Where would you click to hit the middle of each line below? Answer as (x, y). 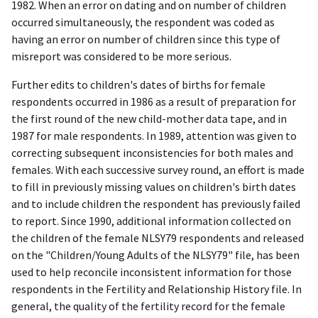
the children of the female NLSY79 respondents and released (158, 238)
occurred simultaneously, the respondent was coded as (143, 22)
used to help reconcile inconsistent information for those (152, 272)
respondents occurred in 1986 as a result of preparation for (154, 102)
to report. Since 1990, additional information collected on (151, 221)
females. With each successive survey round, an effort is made (158, 170)
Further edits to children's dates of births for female (138, 85)
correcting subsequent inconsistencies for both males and (152, 153)
